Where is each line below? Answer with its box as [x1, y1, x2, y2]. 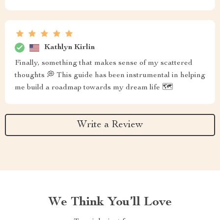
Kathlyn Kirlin [44, 43, 95, 52]
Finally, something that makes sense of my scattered [15, 59, 192, 67]
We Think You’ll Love [48, 196, 172, 209]
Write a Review [77, 120, 143, 130]
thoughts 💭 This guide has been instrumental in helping [15, 72, 205, 80]
